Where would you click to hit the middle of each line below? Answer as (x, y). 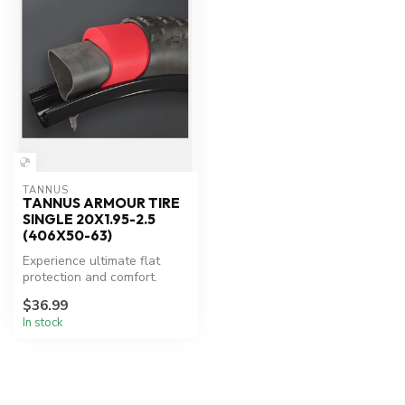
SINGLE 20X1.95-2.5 (89, 219)
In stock (43, 323)
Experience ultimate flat (91, 260)
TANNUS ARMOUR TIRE (101, 202)
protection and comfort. (90, 277)
